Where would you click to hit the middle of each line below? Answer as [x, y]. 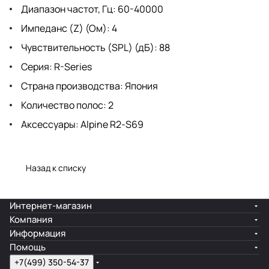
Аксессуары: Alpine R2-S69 [81, 124]
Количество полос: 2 [66, 105]
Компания [31, 219]
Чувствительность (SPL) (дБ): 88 [95, 47]
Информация [38, 233]
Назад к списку [56, 168]
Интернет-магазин [51, 206]
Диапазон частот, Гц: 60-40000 [91, 9]
